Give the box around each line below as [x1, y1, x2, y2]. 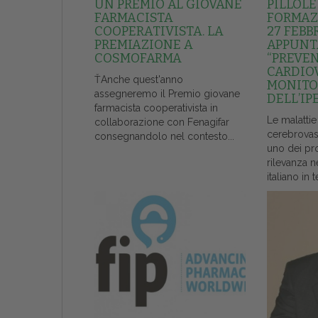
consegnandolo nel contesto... [94, 131, 234, 143]
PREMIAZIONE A [94, 37, 193, 53]
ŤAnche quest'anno [94, 74, 183, 86]
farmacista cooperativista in [94, 102, 218, 114]
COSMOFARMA [94, 50, 182, 67]
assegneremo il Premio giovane [94, 88, 240, 100]
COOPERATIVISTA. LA [94, 23, 224, 40]
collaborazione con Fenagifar [94, 116, 229, 128]
